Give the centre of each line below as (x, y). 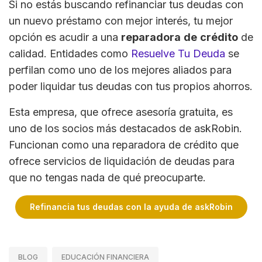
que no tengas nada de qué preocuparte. (107, 178)
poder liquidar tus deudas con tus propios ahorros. (131, 87)
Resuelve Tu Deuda (178, 54)
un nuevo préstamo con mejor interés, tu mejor (121, 21)
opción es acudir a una (65, 37)
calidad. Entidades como (70, 54)
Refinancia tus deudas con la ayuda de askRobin (131, 207)
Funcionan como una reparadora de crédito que (124, 145)
